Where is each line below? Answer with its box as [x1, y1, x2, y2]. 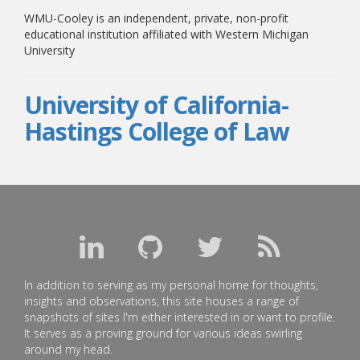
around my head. [24, 342, 112, 357]
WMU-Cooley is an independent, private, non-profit [24, 10, 288, 26]
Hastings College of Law [24, 115, 289, 148]
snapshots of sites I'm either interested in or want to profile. [24, 309, 335, 325]
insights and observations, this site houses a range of [24, 293, 299, 309]
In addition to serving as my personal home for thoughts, [24, 277, 318, 292]
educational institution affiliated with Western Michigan [24, 27, 309, 42]
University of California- [24, 88, 288, 121]
